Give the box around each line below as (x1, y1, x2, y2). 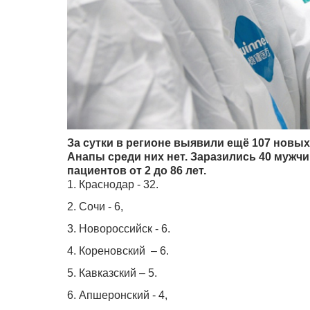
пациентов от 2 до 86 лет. (67, 164, 206, 176)
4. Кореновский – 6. (67, 244, 169, 257)
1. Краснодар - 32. (67, 178, 158, 190)
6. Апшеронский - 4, (67, 289, 167, 301)
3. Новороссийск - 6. (67, 222, 170, 235)
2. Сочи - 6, (67, 200, 126, 212)
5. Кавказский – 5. (67, 266, 160, 279)
